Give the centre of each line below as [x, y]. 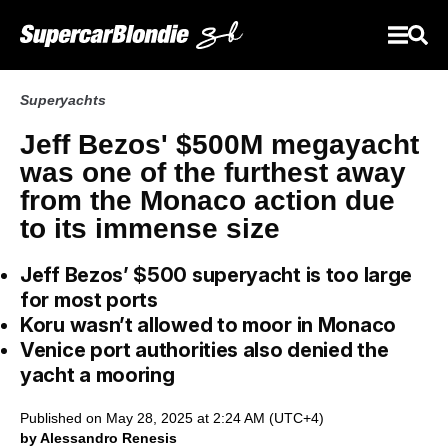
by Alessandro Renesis [98, 438]
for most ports [89, 300]
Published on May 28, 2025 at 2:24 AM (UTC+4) [172, 418]
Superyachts [63, 100]
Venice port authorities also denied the [204, 350]
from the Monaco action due [207, 200]
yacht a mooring [97, 375]
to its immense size [150, 228]
